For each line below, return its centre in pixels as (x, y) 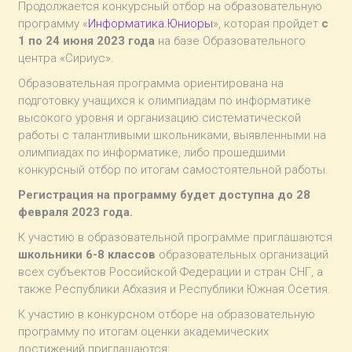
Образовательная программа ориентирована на (151, 83)
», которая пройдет (268, 23)
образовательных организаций (242, 254)
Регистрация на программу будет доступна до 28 (165, 194)
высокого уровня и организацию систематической (160, 117)
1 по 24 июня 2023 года (87, 40)
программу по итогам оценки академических (144, 331)
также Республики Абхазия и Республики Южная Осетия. (175, 289)
